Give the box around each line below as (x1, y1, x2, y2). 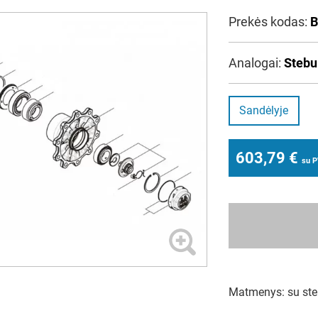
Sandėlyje (239, 104, 289, 117)
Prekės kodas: (228, 14, 310, 29)
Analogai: (228, 55, 284, 70)
